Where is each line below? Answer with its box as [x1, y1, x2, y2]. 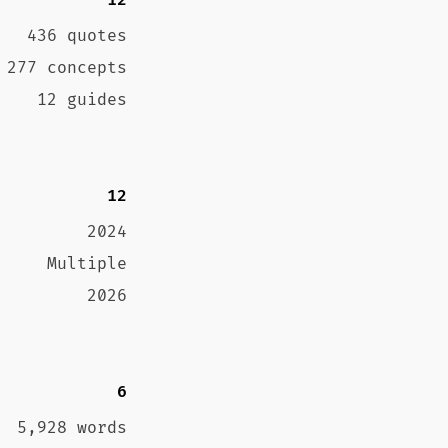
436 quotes [27, 26, 127, 46]
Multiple [47, 254, 127, 274]
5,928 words [17, 418, 127, 438]
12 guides [37, 90, 127, 110]
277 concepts [7, 58, 127, 78]
